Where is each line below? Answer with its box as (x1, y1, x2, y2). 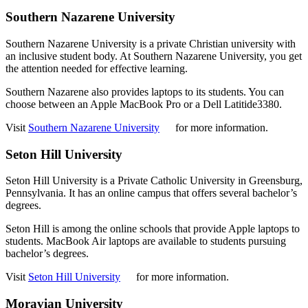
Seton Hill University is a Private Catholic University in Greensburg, (5, 175, 302, 187)
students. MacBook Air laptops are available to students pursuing (5, 235, 286, 247)
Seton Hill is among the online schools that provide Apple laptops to (5, 223, 300, 235)
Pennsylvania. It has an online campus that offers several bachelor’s (5, 187, 297, 199)
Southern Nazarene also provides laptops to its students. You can (5, 85, 284, 98)
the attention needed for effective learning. (5, 62, 188, 74)
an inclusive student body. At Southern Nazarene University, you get (5, 49, 302, 62)
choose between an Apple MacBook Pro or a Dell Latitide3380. (5, 98, 282, 110)
